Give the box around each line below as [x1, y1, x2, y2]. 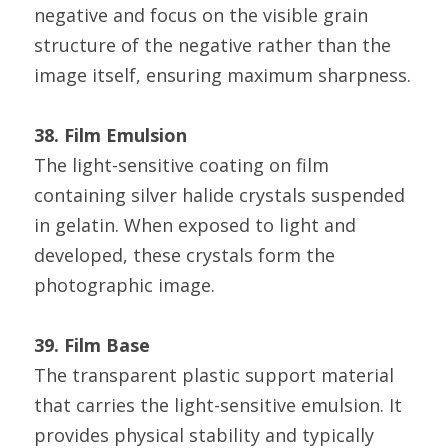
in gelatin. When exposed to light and [34, 213, 356, 237]
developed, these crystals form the [34, 243, 335, 267]
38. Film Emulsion [34, 123, 187, 147]
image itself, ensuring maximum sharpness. [34, 63, 411, 87]
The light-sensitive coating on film [34, 153, 329, 177]
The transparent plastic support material [34, 363, 394, 387]
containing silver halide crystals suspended [34, 183, 405, 207]
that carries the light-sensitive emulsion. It [34, 393, 402, 417]
